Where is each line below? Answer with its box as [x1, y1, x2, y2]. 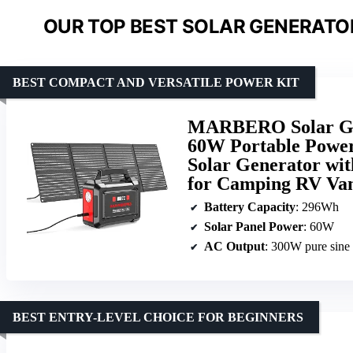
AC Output [204, 239, 265, 253]
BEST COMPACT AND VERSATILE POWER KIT [13, 75, 299, 89]
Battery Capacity [204, 199, 295, 214]
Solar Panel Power [204, 219, 303, 233]
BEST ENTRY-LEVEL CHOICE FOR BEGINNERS [13, 310, 303, 324]
